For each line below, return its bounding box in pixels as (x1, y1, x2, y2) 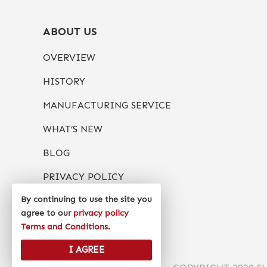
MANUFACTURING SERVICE (43, 100, 171, 111)
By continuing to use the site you (21, 194, 152, 204)
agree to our (21, 208, 73, 218)
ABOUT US (43, 25, 97, 38)
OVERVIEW (43, 52, 95, 63)
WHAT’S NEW (43, 123, 103, 135)
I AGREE (68, 244, 105, 255)
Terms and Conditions (21, 222, 108, 232)
